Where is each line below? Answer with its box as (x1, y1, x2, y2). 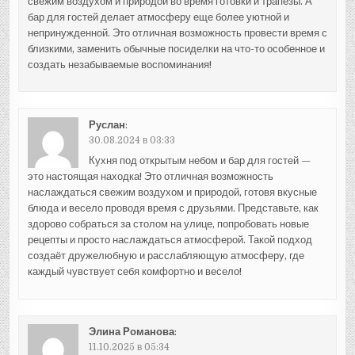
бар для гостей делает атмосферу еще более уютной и (27, 10, 289, 23)
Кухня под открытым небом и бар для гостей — (88, 155, 311, 167)
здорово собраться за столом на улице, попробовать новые (27, 218, 309, 231)
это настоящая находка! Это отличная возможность (27, 170, 273, 183)
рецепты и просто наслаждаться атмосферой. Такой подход (27, 234, 312, 246)
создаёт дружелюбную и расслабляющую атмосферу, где (27, 250, 304, 262)
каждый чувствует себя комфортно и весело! (27, 265, 242, 278)
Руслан (88, 118, 125, 131)
